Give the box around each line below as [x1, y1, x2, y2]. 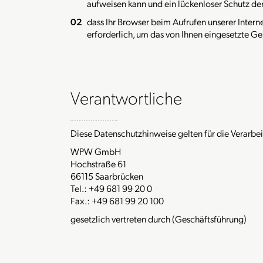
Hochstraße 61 [70, 157, 126, 170]
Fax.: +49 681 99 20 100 [70, 194, 164, 207]
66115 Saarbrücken [70, 170, 143, 182]
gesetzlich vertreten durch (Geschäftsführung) [70, 213, 247, 225]
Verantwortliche [70, 86, 182, 109]
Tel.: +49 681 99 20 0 [70, 182, 152, 194]
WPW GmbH [70, 145, 121, 157]
